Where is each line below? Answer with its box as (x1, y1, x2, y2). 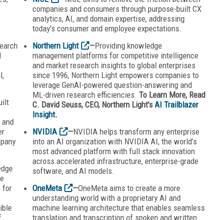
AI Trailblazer (155, 99, 198, 110)
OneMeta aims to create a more (78, 183, 180, 193)
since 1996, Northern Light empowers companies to (32, 70, 199, 80)
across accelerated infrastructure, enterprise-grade (32, 156, 198, 166)
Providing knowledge (95, 40, 162, 51)
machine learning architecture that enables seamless (32, 202, 205, 213)
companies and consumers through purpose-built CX (32, 3, 201, 14)
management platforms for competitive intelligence (32, 50, 198, 60)
